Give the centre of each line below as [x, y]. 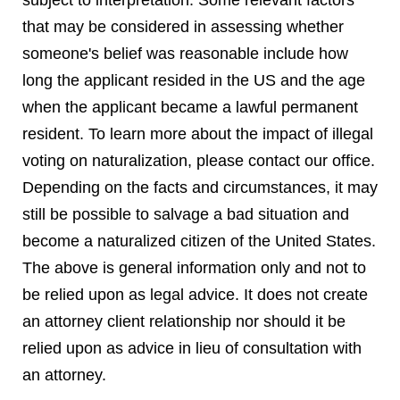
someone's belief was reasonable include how [185, 54]
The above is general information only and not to [194, 268]
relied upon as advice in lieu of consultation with [192, 348]
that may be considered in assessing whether [183, 27]
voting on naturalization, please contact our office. [199, 161]
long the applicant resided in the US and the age [194, 80]
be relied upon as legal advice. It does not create [195, 295]
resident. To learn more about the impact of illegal [198, 134]
